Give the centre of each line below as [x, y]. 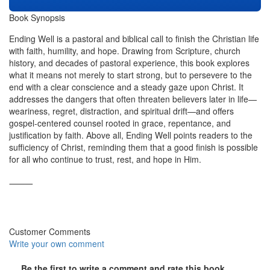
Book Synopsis [37, 17]
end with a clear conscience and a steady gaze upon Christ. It [126, 86]
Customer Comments [50, 231]
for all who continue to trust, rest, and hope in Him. [105, 159]
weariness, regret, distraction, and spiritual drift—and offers [121, 111]
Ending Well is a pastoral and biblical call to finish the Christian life [134, 38]
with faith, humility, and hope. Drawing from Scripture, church [125, 50]
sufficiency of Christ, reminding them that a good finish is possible [133, 147]
